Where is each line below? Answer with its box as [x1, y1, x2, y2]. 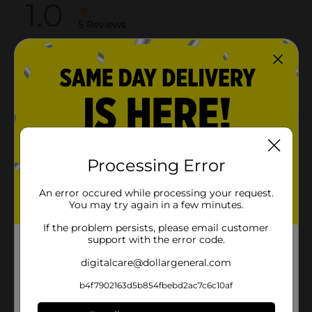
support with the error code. [87, 233, 225, 246]
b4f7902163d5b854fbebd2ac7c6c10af [79, 279, 233, 290]
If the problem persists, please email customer [43, 221, 269, 234]
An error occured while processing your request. [38, 186, 274, 199]
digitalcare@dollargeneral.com [81, 256, 231, 269]
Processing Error [86, 155, 226, 175]
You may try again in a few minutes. [68, 198, 244, 211]
